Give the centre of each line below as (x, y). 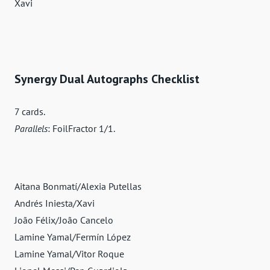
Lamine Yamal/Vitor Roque (69, 254)
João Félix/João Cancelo (64, 220)
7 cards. (30, 112)
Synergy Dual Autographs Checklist (107, 79)
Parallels (31, 129)
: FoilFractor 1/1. (81, 129)
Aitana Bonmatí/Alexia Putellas (78, 187)
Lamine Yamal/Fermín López (73, 237)
